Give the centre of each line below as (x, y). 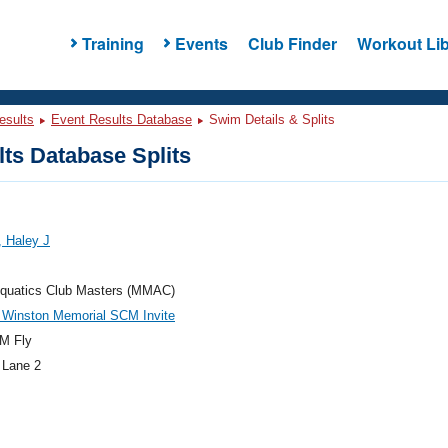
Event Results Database (121, 119)
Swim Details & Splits (270, 119)
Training (112, 43)
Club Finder (292, 43)
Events (201, 43)
